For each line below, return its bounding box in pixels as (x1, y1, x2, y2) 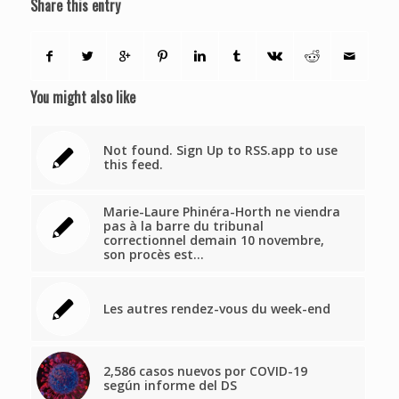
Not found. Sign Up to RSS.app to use (102, 142, 338, 159)
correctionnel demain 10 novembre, (102, 232, 324, 249)
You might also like (29, 86, 135, 109)
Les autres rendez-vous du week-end (102, 300, 330, 318)
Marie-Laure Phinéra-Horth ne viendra (102, 203, 340, 221)
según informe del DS (102, 377, 237, 395)
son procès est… (102, 246, 204, 264)
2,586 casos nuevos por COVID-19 (102, 362, 307, 380)
